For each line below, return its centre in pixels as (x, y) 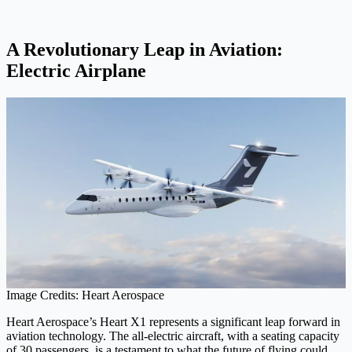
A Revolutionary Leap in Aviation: (145, 50)
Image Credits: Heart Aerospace (85, 295)
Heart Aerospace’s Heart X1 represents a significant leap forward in (173, 322)
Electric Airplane (76, 71)
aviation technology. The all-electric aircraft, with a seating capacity (173, 336)
